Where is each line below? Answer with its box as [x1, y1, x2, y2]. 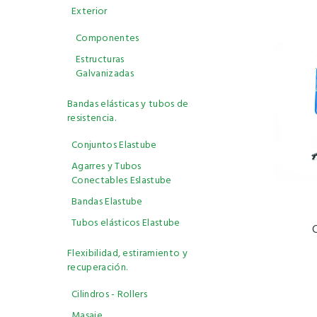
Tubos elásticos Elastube [71, 215, 180, 231]
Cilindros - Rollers [71, 287, 148, 303]
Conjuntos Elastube [71, 137, 157, 154]
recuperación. [67, 260, 128, 276]
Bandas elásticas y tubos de [67, 96, 189, 113]
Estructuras [76, 52, 125, 68]
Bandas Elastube [71, 194, 143, 210]
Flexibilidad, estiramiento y [67, 246, 188, 262]
